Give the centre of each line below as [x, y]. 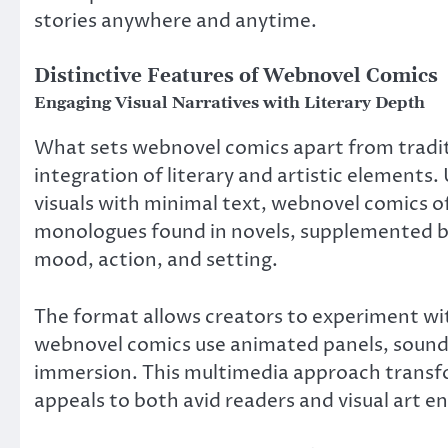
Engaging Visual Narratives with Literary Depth [229, 103]
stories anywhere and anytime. [175, 20]
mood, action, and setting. [156, 260]
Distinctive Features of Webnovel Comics [236, 77]
